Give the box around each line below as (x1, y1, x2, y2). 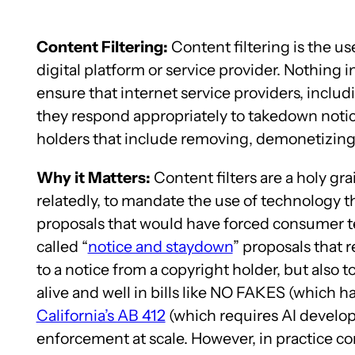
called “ (36, 236, 88, 256)
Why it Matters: (36, 167, 151, 187)
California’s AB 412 (36, 305, 166, 325)
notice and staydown (87, 236, 233, 256)
